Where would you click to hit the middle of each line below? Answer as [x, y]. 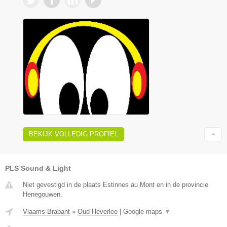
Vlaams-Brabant [46, 212]
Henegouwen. [43, 195]
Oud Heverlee [98, 212]
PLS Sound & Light [38, 168]
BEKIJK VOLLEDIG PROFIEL [73, 134]
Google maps [144, 212]
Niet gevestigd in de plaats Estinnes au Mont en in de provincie [116, 185]
